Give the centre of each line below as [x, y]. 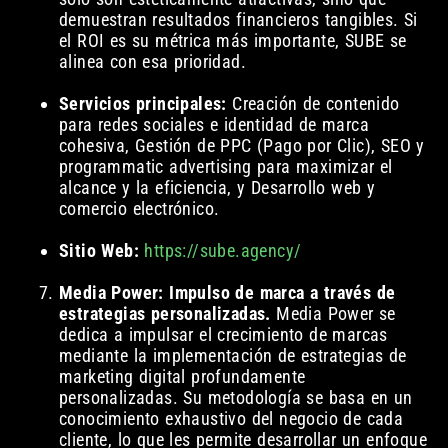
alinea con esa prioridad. [152, 62]
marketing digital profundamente [182, 377]
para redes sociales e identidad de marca [213, 125]
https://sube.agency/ [223, 251]
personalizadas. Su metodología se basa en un [235, 398]
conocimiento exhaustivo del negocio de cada [231, 419]
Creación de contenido [313, 104]
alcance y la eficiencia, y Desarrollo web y [217, 188]
